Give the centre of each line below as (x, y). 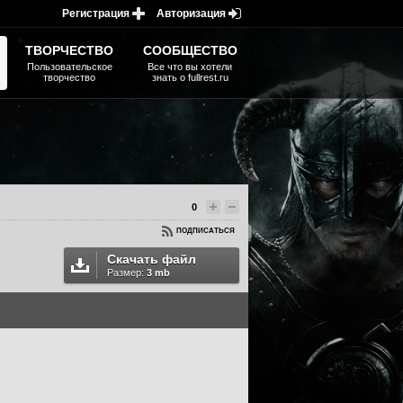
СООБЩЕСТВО (190, 50)
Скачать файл (152, 259)
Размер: (127, 273)
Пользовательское (69, 67)
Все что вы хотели (190, 67)
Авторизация (191, 13)
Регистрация (96, 13)
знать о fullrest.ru (190, 77)
